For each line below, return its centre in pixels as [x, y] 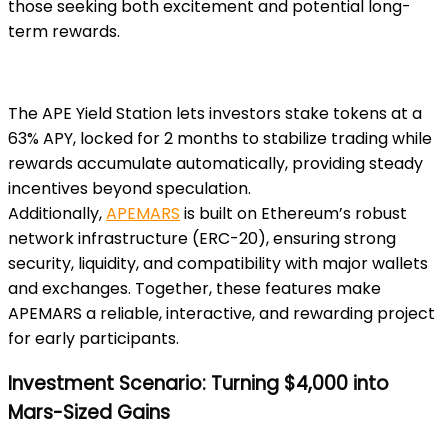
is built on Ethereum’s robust [293, 213]
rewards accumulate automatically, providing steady [215, 163]
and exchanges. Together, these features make [194, 288]
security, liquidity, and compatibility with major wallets [218, 263]
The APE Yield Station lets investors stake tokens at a [215, 113]
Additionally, [57, 213]
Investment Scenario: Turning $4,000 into [198, 384]
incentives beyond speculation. [129, 188]
